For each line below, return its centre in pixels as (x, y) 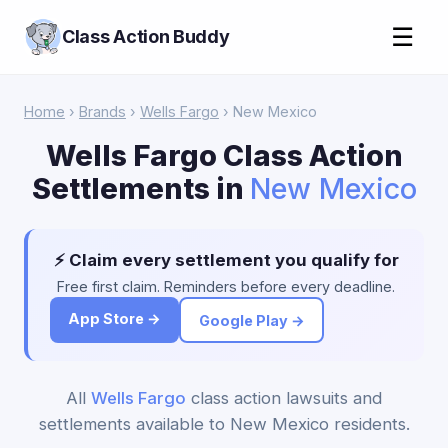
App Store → (114, 318)
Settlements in (140, 188)
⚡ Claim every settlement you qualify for (226, 260)
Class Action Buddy (146, 36)
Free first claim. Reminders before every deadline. (226, 286)
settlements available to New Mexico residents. (224, 424)
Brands (102, 111)
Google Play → (251, 320)
